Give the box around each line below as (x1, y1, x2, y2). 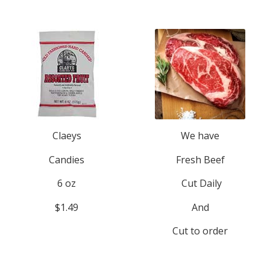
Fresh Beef (175, 152, 225, 166)
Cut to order (172, 224, 228, 238)
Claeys (52, 129, 81, 143)
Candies (49, 152, 85, 166)
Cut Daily (178, 177, 222, 190)
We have (181, 129, 220, 143)
